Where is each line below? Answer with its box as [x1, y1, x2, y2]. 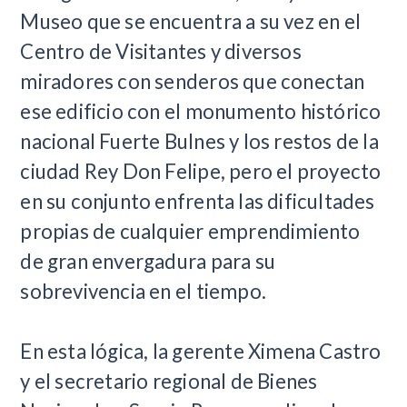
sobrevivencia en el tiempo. [20, 279, 266, 303]
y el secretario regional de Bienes [20, 369, 318, 393]
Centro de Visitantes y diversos [20, 39, 302, 64]
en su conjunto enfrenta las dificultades [20, 189, 375, 213]
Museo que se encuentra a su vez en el [20, 9, 362, 34]
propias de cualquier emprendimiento [20, 219, 361, 243]
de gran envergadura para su [20, 249, 275, 273]
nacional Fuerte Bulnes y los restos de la [20, 129, 379, 154]
